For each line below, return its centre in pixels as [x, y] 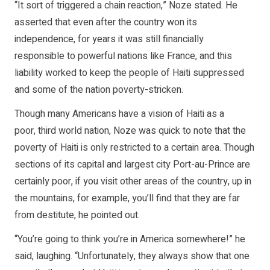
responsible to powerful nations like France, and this [123, 56]
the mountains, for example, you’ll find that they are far [127, 199]
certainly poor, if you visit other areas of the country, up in [133, 182]
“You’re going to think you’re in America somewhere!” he [130, 240]
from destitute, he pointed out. [77, 215]
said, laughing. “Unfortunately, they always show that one [132, 256]
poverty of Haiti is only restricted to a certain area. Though [134, 148]
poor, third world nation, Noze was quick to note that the [130, 131]
